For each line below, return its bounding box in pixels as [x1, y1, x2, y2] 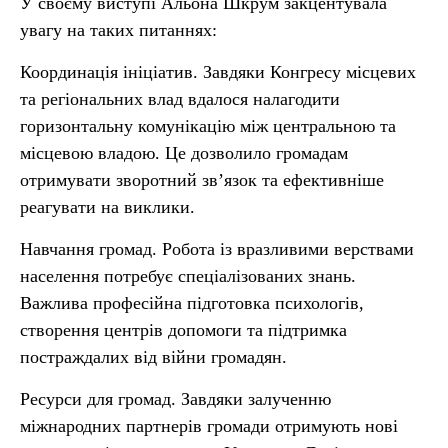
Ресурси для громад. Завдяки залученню [20, 389, 331, 409]
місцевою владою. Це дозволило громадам [20, 143, 348, 163]
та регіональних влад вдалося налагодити [20, 89, 340, 109]
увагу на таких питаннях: [20, 20, 217, 40]
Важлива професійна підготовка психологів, [20, 293, 364, 313]
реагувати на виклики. [20, 197, 195, 217]
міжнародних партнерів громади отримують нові [20, 416, 398, 436]
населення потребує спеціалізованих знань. [20, 266, 356, 286]
